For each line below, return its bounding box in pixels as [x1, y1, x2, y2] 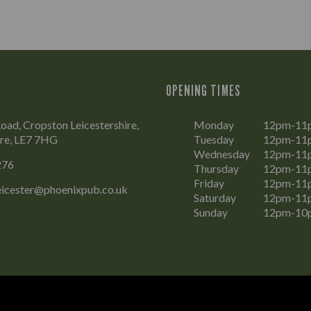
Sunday [194, 205, 228, 219]
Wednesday [194, 146, 250, 160]
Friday [194, 176, 224, 190]
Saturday [194, 190, 236, 204]
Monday [194, 117, 234, 131]
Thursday [194, 161, 239, 175]
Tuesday [194, 132, 234, 146]
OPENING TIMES [166, 81, 241, 99]
